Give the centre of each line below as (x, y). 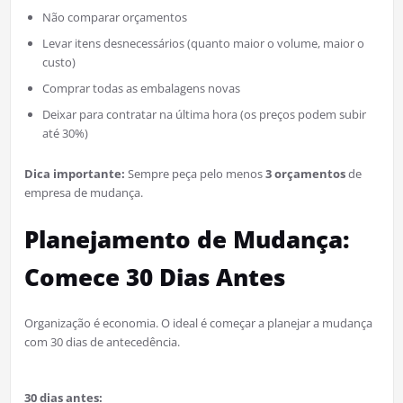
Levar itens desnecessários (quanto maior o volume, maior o (203, 43)
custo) (58, 62)
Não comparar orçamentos (114, 17)
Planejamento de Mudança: (187, 239)
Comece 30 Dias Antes (154, 277)
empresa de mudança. (83, 192)
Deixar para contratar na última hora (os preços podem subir (204, 114)
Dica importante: (74, 173)
